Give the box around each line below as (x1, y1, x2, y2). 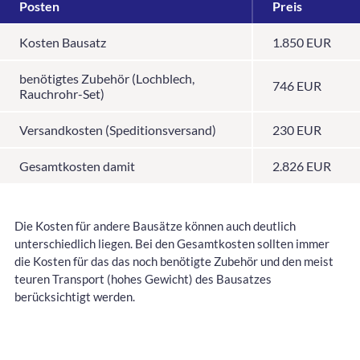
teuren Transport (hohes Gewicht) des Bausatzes (14, 271, 272, 286)
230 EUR (272, 121, 321, 137)
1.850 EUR (272, 34, 331, 50)
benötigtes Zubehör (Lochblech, (19, 70, 194, 86)
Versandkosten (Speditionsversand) (19, 121, 216, 137)
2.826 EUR (272, 157, 331, 174)
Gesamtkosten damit (19, 157, 135, 174)
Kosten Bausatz (19, 34, 106, 50)
